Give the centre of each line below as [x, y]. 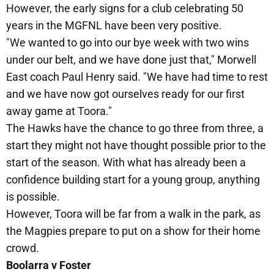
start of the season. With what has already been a [126, 163]
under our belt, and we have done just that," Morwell [131, 60]
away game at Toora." [59, 111]
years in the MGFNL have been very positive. [114, 26]
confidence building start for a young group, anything [133, 180]
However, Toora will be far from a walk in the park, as [133, 214]
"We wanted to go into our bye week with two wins [128, 43]
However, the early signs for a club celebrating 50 [125, 9]
